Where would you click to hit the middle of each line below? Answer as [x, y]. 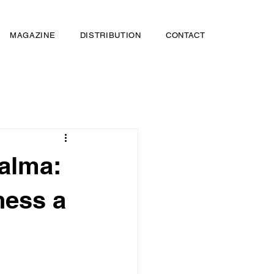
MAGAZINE [33, 35]
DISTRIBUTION [110, 35]
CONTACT [186, 35]
